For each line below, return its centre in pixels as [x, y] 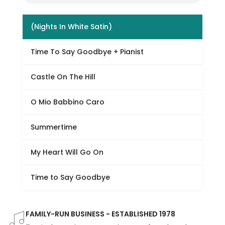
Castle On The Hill [63, 77]
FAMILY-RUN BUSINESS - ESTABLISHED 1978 [100, 214]
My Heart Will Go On [67, 152]
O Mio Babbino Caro [67, 102]
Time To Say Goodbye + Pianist [87, 52]
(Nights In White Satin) [71, 27]
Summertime [53, 127]
